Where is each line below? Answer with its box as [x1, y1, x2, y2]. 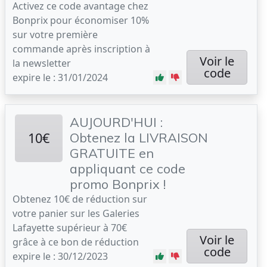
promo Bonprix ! [70, 176, 166, 192]
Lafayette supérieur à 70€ [13, 221, 127, 234]
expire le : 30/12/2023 [13, 250, 108, 263]
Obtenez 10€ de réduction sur [13, 193, 147, 206]
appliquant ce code [70, 160, 185, 176]
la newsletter [13, 57, 71, 70]
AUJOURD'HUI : [70, 114, 163, 130]
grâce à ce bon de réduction [13, 235, 139, 249]
